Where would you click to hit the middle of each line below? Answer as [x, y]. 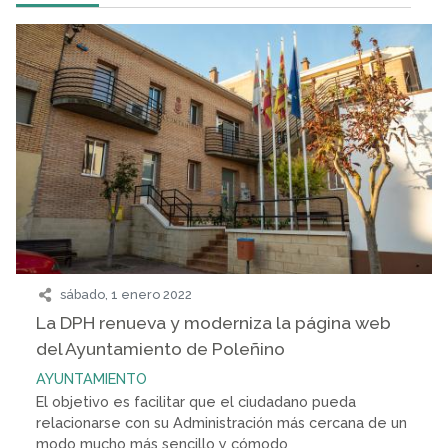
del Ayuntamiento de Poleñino [160, 349]
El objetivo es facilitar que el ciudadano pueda [196, 402]
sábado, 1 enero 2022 [126, 294]
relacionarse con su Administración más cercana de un [221, 423]
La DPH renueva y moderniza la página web [213, 323]
